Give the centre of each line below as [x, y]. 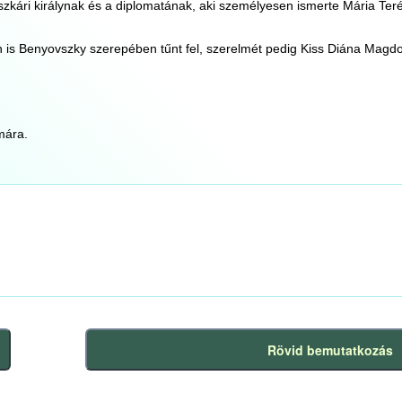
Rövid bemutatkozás [330, 350]
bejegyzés [125, 378]
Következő [126, 358]
